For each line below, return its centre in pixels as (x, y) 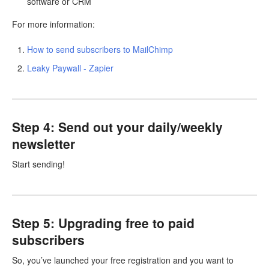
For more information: (53, 24)
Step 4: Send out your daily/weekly (117, 127)
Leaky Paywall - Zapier (70, 68)
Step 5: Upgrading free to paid (103, 222)
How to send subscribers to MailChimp (100, 50)
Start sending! (38, 164)
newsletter (44, 144)
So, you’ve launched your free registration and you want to (123, 260)
